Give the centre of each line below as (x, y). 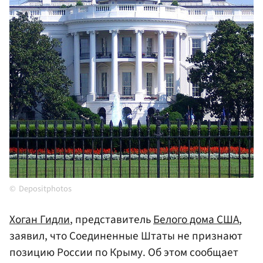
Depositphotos (45, 189)
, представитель (112, 220)
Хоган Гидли (40, 220)
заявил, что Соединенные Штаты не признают (126, 236)
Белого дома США (196, 220)
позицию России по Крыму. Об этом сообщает (124, 253)
